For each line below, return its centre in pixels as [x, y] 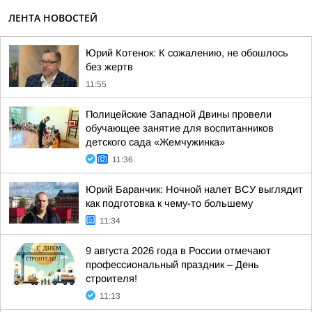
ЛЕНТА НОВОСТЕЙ [53, 18]
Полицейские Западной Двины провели [179, 114]
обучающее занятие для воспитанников [180, 128]
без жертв [109, 67]
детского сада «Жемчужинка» [155, 142]
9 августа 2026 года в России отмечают [178, 251]
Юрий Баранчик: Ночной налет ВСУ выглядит [194, 189]
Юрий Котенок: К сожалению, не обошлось [187, 53]
